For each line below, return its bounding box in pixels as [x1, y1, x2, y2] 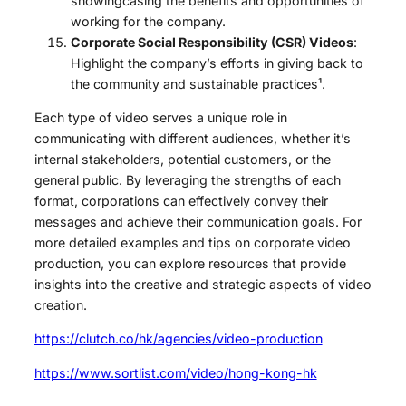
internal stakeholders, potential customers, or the [34, 151, 331, 168]
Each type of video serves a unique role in [34, 110, 287, 126]
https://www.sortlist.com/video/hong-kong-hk [34, 364, 317, 381]
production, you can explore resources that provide [34, 256, 346, 272]
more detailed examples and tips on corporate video [34, 235, 351, 251]
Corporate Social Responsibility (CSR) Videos [70, 34, 353, 50]
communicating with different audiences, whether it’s [34, 130, 351, 147]
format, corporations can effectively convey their [34, 193, 328, 209]
